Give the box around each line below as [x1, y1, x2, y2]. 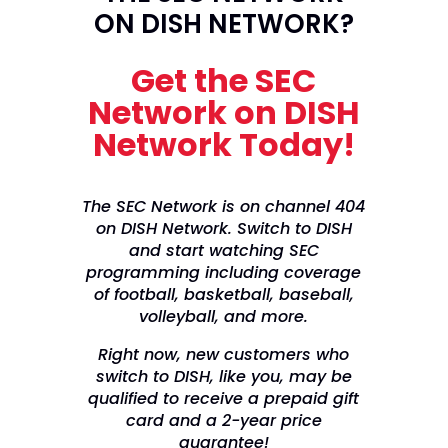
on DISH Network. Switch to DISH [95, 217, 352, 240]
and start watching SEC [128, 239, 319, 262]
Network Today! [92, 122, 355, 167]
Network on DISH [87, 90, 360, 135]
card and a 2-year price [125, 409, 322, 432]
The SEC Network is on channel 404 [82, 195, 366, 218]
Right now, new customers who [98, 343, 350, 366]
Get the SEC [131, 58, 317, 103]
